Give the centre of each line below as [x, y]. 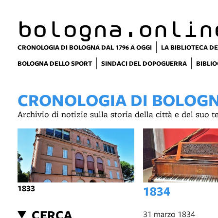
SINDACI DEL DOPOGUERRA [144, 63]
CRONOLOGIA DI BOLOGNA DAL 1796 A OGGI [85, 47]
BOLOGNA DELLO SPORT [55, 63]
